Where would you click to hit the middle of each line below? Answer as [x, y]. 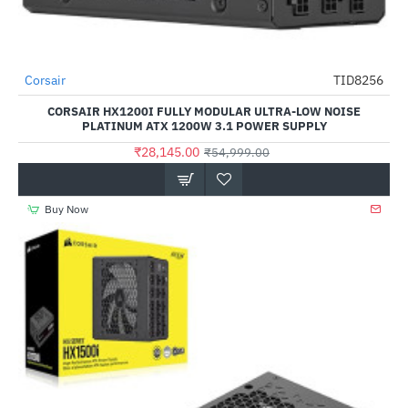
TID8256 [358, 80]
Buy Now [66, 209]
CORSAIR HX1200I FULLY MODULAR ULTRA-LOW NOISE [204, 112]
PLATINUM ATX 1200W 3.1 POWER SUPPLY [204, 126]
